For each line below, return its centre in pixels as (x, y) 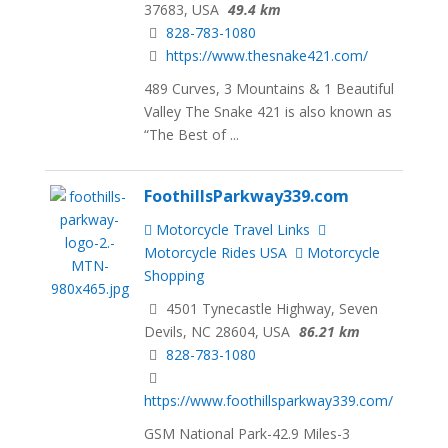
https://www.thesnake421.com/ (267, 56)
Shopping (174, 276)
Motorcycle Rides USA (216, 253)
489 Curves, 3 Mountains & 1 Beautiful (269, 89)
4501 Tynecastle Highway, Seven (270, 309)
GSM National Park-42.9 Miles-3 (247, 433)
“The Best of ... (192, 135)
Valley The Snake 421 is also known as (268, 112)
